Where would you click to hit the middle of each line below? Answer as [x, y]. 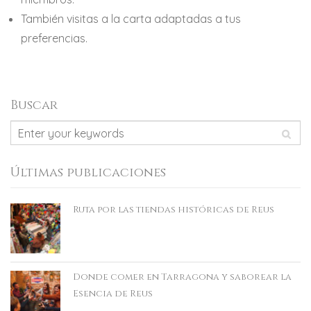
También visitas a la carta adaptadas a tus [131, 19]
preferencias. [54, 38]
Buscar [34, 105]
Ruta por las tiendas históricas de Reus [174, 210]
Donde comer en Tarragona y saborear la [182, 277]
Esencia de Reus [113, 294]
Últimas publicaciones [88, 173]
